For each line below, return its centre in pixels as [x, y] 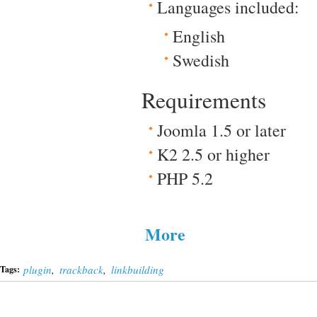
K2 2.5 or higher [213, 154]
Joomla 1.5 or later [221, 130]
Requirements [204, 100]
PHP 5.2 [185, 178]
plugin [38, 270]
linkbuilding [138, 270]
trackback [81, 270]
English [199, 36]
